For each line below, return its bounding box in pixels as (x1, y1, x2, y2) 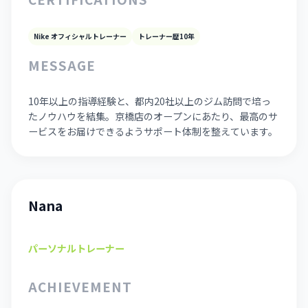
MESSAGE (28, 56, 96, 75)
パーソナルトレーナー (28, 241, 125, 256)
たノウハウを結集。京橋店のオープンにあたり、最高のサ (28, 109, 278, 124)
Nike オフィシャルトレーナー (34, 31, 127, 41)
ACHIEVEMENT (28, 276, 132, 296)
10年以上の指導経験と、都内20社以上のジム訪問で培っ (28, 94, 272, 109)
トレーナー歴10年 (137, 31, 195, 41)
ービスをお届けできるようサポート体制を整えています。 (28, 124, 278, 139)
